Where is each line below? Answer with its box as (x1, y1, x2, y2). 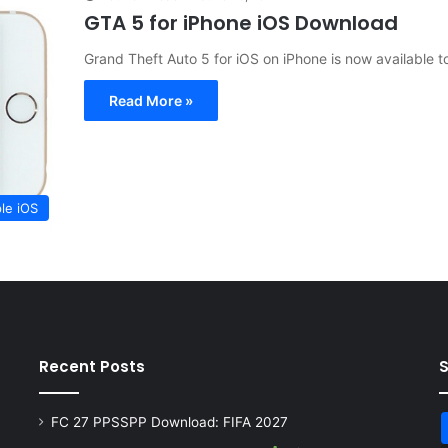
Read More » (109, 91, 193, 109)
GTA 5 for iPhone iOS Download (84, 8, 398, 37)
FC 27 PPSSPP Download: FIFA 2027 (50, 414, 288, 431)
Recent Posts (38, 356, 145, 378)
